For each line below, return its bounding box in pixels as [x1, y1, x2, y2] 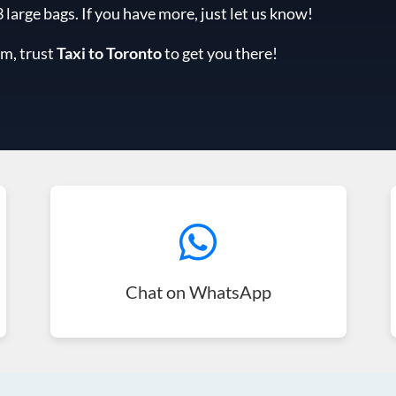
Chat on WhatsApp [125, 281, 271, 302]
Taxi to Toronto [56, 43, 162, 63]
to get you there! [161, 43, 278, 63]
